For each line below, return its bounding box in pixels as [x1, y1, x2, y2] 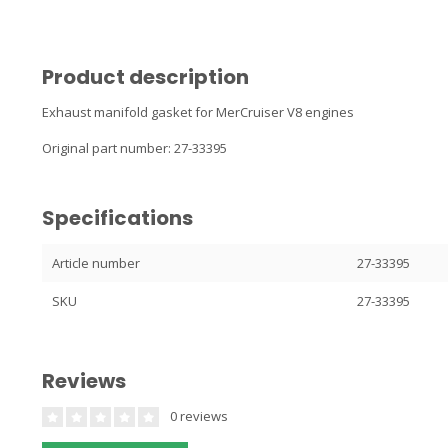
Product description [42, 63, 249, 91]
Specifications [42, 204, 193, 232]
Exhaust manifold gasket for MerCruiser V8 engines [42, 103, 354, 121]
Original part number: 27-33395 [42, 139, 227, 157]
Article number [52, 254, 140, 272]
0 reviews [167, 407, 228, 425]
